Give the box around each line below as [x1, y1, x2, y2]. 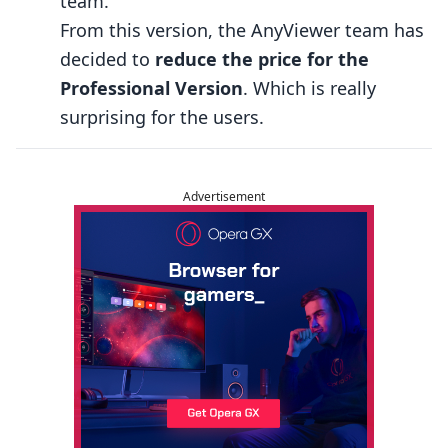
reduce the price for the [155, 47, 369, 71]
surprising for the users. [60, 105, 264, 129]
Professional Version [60, 76, 243, 100]
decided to [60, 47, 155, 71]
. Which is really [243, 76, 376, 100]
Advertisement [183, 188, 265, 205]
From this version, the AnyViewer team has [60, 18, 424, 42]
